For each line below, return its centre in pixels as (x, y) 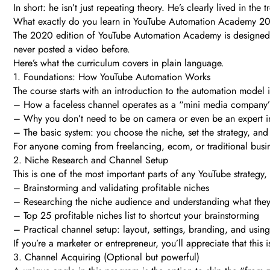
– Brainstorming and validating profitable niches (111, 188)
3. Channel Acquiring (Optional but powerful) (106, 257)
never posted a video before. (72, 49)
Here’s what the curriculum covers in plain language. (119, 63)
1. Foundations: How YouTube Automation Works (112, 77)
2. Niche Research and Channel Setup (91, 160)
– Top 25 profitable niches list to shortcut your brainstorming (136, 216)
